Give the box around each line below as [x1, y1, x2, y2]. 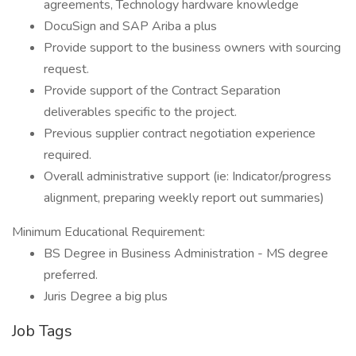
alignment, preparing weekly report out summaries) [44, 189, 324, 207]
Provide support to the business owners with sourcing [44, 39, 341, 56]
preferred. [44, 266, 98, 284]
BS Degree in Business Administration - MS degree [44, 245, 328, 262]
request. [44, 60, 89, 78]
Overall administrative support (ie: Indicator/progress [44, 168, 331, 185]
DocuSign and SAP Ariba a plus [44, 17, 217, 35]
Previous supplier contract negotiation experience [44, 125, 315, 142]
